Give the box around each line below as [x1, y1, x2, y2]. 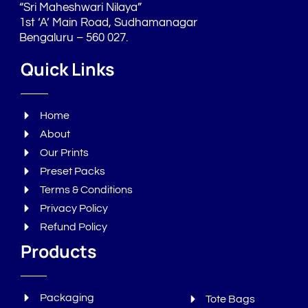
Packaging [39, 292, 94, 304]
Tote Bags [206, 294, 256, 305]
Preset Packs [39, 166, 105, 177]
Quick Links [21, 57, 115, 82]
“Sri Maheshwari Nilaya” [19, 1, 142, 14]
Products [21, 239, 97, 264]
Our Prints [39, 147, 89, 159]
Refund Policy [39, 221, 107, 233]
